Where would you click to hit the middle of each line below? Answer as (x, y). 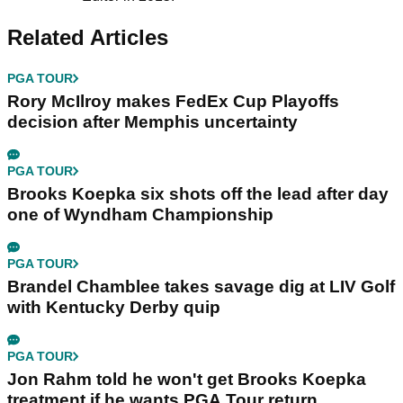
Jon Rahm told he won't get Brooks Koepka (187, 380)
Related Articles (88, 38)
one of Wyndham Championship (140, 215)
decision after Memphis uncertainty (152, 122)
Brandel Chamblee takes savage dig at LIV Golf (201, 287)
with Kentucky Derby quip (114, 308)
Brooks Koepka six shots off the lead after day (198, 194)
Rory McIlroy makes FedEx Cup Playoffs (173, 102)
